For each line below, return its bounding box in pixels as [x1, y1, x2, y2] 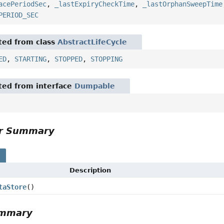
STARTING [14, 55, 47, 63]
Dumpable [74, 82, 115, 90]
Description [69, 166, 111, 174]
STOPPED [54, 55, 83, 63]
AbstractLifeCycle [57, 38, 127, 46]
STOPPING [90, 55, 123, 63]
